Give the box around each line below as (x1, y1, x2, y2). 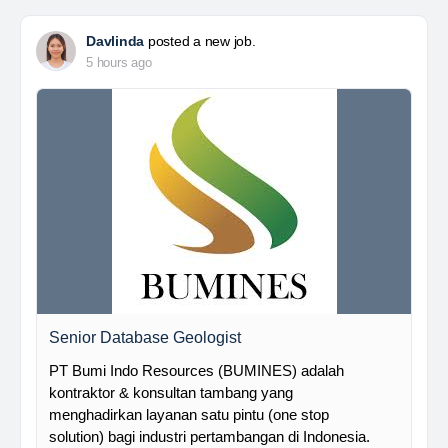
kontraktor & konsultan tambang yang (49, 384, 293, 401)
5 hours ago (86, 55, 152, 70)
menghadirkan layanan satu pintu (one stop (49, 406, 329, 423)
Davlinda (86, 33, 145, 49)
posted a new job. (144, 33, 256, 49)
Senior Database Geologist (49, 329, 241, 346)
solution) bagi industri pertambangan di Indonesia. (49, 428, 370, 445)
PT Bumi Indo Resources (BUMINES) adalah (49, 362, 344, 379)
